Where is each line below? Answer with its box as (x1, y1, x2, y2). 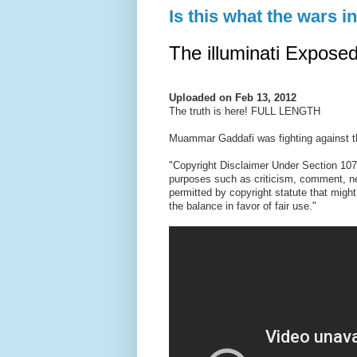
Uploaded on (169, 91, 235, 104)
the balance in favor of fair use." (169, 199, 316, 212)
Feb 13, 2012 (235, 91, 296, 104)
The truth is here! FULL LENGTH (169, 104, 320, 117)
